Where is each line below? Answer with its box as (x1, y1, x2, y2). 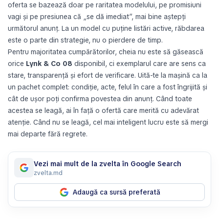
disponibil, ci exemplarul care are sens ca (72, 59, 206, 68)
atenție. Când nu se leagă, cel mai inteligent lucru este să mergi (8, 118, 208, 127)
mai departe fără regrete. (8, 130, 88, 138)
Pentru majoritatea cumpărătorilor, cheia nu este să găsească (8, 47, 203, 56)
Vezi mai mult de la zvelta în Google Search (34, 159, 181, 168)
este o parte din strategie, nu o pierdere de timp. (8, 36, 163, 44)
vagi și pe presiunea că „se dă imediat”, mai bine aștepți (8, 12, 186, 21)
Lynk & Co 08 (26, 59, 72, 68)
